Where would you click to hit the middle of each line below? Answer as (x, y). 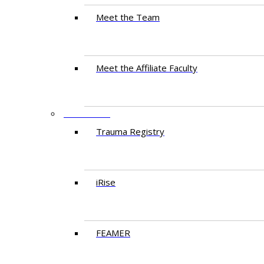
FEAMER (113, 233)
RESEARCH (87, 113)
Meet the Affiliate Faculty (147, 68)
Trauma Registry (130, 131)
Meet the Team (128, 17)
